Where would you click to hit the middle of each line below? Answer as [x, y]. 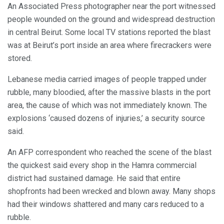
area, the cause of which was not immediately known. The [107, 105]
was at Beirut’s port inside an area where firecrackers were [109, 45]
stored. [20, 58]
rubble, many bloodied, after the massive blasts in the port [109, 92]
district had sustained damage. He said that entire [94, 178]
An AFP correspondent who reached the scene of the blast [109, 152]
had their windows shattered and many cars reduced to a [106, 204]
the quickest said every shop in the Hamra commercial [102, 165]
